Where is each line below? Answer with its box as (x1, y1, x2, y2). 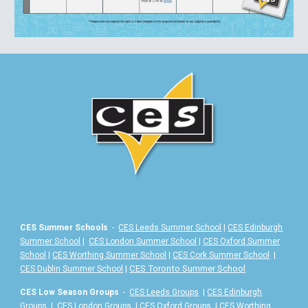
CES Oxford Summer (203, 236, 280, 246)
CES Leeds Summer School (118, 222, 222, 232)
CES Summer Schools (20, 222, 111, 232)
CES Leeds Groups (129, 287, 199, 297)
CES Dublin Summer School (20, 263, 124, 274)
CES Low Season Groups (20, 287, 120, 297)
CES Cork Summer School (173, 250, 270, 260)
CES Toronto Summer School (129, 263, 246, 274)
